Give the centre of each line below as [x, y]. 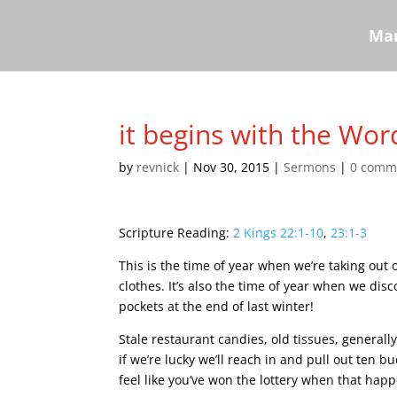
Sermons [310, 167]
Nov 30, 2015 [232, 167]
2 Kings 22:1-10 [279, 233]
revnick [158, 167]
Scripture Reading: [176, 233]
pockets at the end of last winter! [217, 306]
